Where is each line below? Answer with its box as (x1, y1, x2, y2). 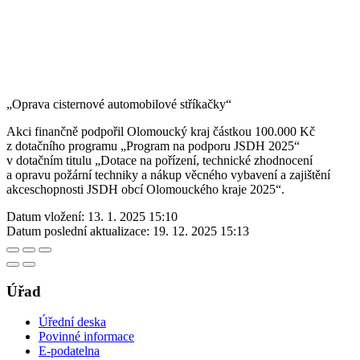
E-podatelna (39, 344, 100, 358)
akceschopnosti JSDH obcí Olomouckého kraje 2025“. (6, 182, 284, 196)
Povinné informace (39, 329, 134, 344)
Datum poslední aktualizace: (6, 223, 149, 238)
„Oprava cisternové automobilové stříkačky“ (6, 96, 231, 111)
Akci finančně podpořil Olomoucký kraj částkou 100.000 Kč (6, 124, 315, 138)
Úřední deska (39, 315, 106, 329)
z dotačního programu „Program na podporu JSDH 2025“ (6, 138, 300, 153)
